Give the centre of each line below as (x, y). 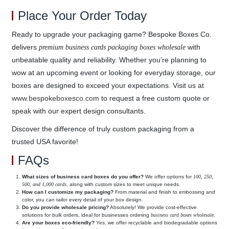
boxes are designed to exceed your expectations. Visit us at (108, 85)
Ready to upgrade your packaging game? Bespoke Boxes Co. (111, 34)
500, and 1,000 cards (44, 184)
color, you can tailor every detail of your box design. (82, 199)
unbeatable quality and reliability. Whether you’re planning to (109, 60)
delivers (25, 47)
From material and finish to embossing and (164, 192)
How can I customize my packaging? (67, 192)
